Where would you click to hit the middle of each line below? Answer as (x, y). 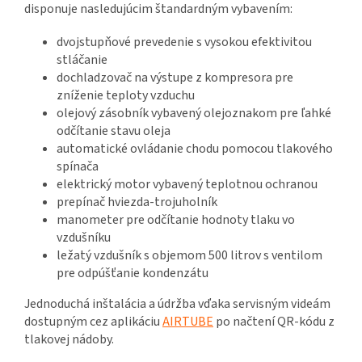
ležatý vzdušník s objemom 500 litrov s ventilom (189, 256)
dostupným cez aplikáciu (93, 322)
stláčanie (82, 60)
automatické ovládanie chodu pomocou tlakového (195, 149)
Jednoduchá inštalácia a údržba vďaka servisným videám (177, 304)
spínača (78, 167)
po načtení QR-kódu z (274, 322)
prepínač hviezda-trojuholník (137, 202)
